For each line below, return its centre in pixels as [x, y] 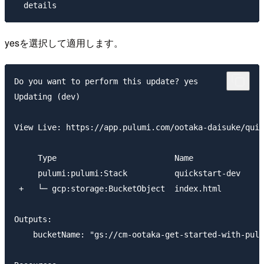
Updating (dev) [47, 97]
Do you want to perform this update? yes [106, 82]
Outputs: [33, 220]
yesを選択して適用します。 [64, 43]
